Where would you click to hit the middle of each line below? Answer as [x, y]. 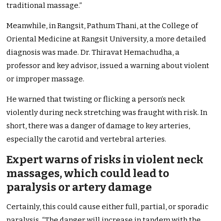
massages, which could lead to [88, 174]
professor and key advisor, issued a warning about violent [108, 66]
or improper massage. [46, 79]
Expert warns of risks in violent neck [105, 160]
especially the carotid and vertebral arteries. [87, 139]
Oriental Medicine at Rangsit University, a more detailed [107, 39]
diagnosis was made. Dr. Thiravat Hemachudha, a [93, 53]
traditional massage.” [44, 6]
